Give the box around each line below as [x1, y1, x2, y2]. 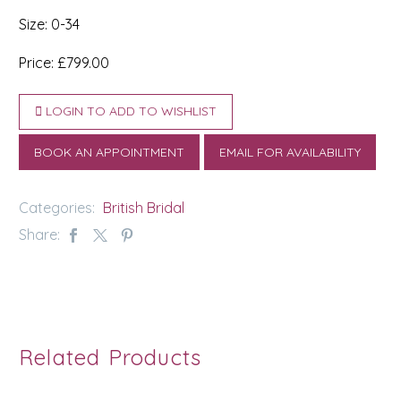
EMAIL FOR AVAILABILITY [219, 144, 361, 161]
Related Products [19, 344, 202, 371]
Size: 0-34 [19, 14, 80, 33]
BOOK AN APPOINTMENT [34, 144, 184, 161]
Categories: [19, 199, 98, 218]
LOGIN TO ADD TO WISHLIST [46, 103, 217, 120]
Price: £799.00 [19, 53, 109, 72]
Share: [19, 226, 60, 244]
